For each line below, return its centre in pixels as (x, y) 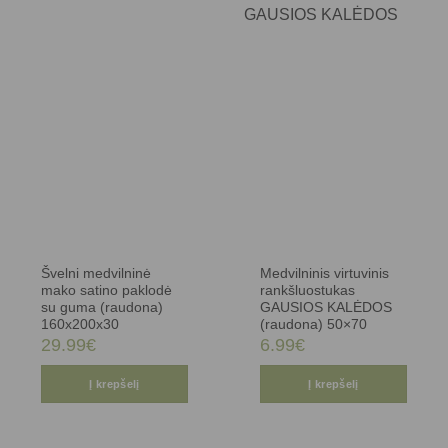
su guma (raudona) (102, 307)
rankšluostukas (308, 290)
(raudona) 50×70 (314, 324)
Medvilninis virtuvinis (325, 273)
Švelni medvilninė (96, 273)
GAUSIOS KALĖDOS (326, 307)
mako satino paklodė (107, 290)
